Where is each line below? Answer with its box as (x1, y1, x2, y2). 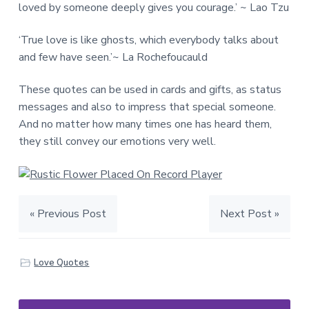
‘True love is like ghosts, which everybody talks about (18, 32, 279, 48)
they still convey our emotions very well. (18, 134, 216, 150)
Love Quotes (34, 256, 90, 269)
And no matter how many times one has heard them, (18, 117, 272, 132)
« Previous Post (29, 206, 106, 221)
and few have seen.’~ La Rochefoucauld (18, 50, 208, 66)
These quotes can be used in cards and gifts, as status (18, 82, 281, 98)
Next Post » (220, 206, 280, 221)
